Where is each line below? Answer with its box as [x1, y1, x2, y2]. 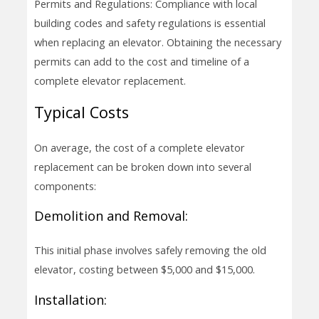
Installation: [33, 291, 107, 308]
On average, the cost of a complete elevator [33, 140, 245, 155]
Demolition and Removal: [33, 207, 188, 225]
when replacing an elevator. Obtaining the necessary [33, 35, 281, 50]
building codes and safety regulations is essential [33, 16, 266, 31]
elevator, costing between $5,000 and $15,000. [33, 262, 255, 277]
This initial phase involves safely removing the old [33, 243, 266, 258]
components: [33, 178, 96, 193]
